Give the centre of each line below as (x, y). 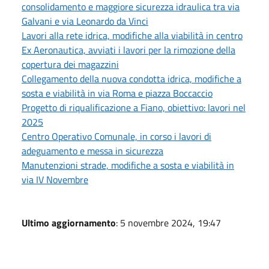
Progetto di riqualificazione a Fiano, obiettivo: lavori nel (134, 107)
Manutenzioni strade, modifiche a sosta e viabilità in (128, 165)
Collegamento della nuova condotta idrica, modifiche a (131, 79)
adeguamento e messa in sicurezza (92, 151)
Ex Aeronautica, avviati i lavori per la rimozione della (128, 50)
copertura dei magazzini (70, 64)
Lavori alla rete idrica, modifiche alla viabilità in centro (132, 35)
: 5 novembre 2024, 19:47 (168, 223)
